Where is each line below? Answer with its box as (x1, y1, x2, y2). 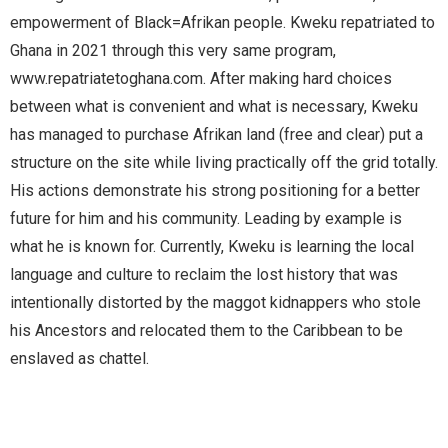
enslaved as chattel (10, 348, 146, 368)
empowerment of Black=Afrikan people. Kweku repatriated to (10, 12, 435, 32)
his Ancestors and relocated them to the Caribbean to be (10, 320, 403, 340)
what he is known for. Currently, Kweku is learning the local (10, 236, 414, 256)
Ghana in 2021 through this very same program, (10, 40, 336, 60)
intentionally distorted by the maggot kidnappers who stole (10, 292, 421, 312)
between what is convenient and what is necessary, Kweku (10, 96, 418, 116)
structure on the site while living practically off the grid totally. (10, 152, 438, 172)
